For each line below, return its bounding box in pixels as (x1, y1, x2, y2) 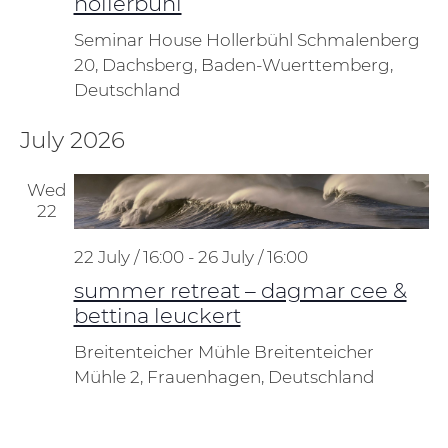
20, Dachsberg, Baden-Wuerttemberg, (73, 54, 393, 75)
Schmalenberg (296, 29, 420, 50)
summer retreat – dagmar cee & (73, 277, 407, 304)
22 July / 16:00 (73, 247, 184, 268)
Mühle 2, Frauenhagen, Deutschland (73, 367, 374, 388)
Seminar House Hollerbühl (73, 29, 297, 50)
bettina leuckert (73, 302, 241, 329)
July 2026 (19, 125, 125, 154)
